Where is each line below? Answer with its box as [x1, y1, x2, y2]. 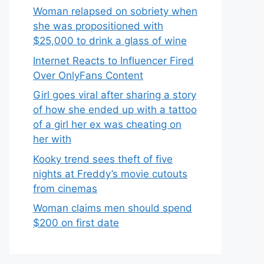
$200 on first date [33, 217, 119, 229]
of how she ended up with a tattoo [33, 104, 197, 115]
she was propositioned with [33, 20, 163, 32]
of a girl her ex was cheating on [33, 118, 181, 130]
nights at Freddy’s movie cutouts [33, 167, 187, 180]
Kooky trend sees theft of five [33, 153, 173, 165]
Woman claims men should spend [33, 202, 192, 214]
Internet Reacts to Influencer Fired [33, 54, 194, 67]
